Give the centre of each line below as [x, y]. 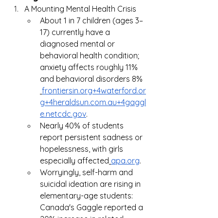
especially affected [74, 160]
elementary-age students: [87, 195]
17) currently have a [76, 32]
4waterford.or [121, 90]
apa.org [125, 160]
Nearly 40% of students [83, 125]
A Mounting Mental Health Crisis [80, 9]
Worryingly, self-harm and [87, 172]
